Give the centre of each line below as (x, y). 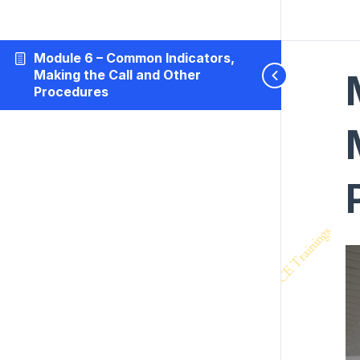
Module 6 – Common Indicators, (134, 58)
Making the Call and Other (117, 75)
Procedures (71, 92)
